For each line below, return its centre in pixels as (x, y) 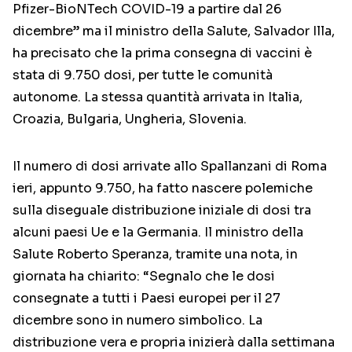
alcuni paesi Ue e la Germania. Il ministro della (158, 233)
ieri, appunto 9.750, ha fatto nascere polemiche (163, 189)
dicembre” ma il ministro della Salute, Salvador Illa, (174, 31)
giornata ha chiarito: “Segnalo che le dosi (144, 277)
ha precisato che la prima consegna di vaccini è (162, 53)
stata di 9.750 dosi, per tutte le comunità (143, 75)
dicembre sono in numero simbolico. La (137, 321)
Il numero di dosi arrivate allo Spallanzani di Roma (170, 167)
